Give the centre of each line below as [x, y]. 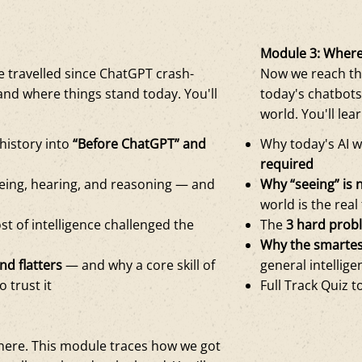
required [287, 164]
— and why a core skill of [139, 265]
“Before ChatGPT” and [140, 143]
